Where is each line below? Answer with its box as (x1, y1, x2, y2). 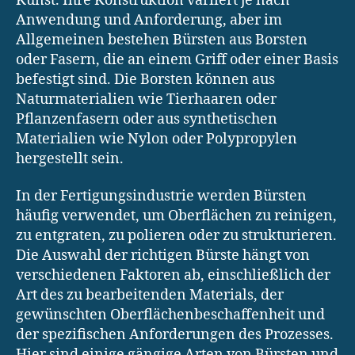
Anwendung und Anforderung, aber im (16, 10, 282, 29)
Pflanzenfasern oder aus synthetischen (16, 109, 277, 128)
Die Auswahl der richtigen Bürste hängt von (16, 246, 310, 265)
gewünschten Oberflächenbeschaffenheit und (16, 306, 325, 325)
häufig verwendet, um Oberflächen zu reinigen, (16, 207, 337, 226)
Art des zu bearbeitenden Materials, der (16, 286, 284, 305)
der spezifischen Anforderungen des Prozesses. (16, 326, 334, 345)
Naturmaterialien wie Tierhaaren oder (16, 90, 277, 109)
